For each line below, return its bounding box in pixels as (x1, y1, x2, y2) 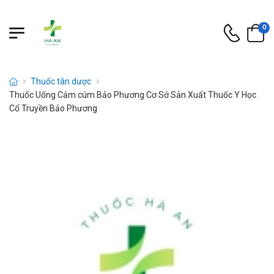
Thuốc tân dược (31, 76, 92, 86)
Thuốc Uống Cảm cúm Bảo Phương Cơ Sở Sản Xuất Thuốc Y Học (9, 90, 256, 100)
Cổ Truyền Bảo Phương (9, 103, 97, 113)
